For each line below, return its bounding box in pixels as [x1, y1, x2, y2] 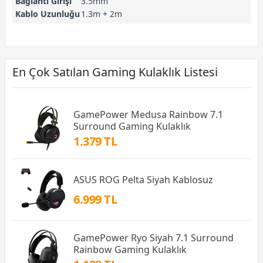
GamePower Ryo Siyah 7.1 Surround [73, 231, 234, 244]
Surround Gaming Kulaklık [73, 119, 191, 133]
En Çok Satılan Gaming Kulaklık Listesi [12, 64, 218, 80]
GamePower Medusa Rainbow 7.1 [73, 107, 223, 121]
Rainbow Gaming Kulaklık [73, 242, 187, 256]
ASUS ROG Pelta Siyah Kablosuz [73, 173, 213, 187]
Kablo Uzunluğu [15, 8, 80, 19]
